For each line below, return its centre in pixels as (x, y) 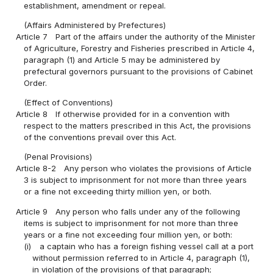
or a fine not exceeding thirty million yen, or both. (118, 192)
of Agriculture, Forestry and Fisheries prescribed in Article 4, (140, 48)
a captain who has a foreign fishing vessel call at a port (146, 246)
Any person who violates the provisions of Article (158, 168)
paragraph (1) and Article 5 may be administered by (122, 60)
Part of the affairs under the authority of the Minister (156, 37)
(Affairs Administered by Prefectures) (95, 25)
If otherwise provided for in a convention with (143, 114)
